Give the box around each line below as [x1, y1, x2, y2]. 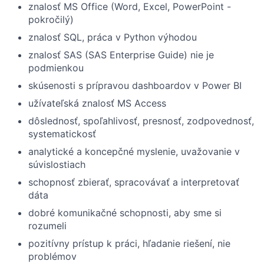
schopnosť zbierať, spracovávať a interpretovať [28, 176, 239, 188]
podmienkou [28, 62, 84, 74]
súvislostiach [28, 159, 85, 170]
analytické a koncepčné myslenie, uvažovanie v [28, 146, 240, 157]
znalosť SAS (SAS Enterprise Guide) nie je [28, 49, 214, 61]
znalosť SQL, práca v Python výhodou [28, 31, 197, 43]
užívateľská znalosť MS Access [28, 97, 166, 109]
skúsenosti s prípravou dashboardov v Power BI [28, 80, 242, 91]
